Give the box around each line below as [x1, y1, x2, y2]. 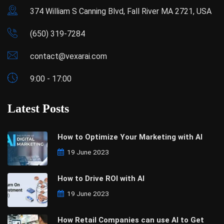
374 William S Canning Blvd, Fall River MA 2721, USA [30, 6, 211, 16]
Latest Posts [7, 101, 69, 115]
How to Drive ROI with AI [57, 173, 144, 183]
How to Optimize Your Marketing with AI [57, 132, 202, 141]
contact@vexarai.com [30, 51, 107, 61]
